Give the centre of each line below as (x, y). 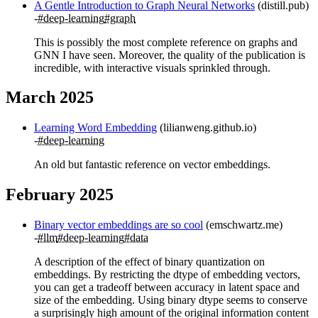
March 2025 (50, 98)
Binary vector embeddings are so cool (119, 225)
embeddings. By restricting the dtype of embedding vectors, (167, 275)
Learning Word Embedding (95, 128)
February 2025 (60, 195)
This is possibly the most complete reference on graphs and (166, 42)
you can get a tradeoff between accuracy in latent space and (167, 287)
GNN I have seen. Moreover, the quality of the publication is (170, 55)
